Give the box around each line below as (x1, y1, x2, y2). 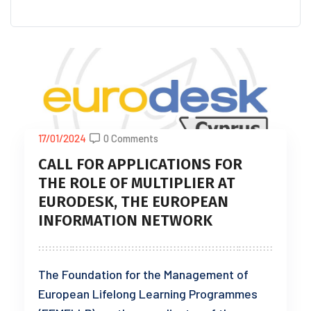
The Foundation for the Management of (38, 267, 249, 283)
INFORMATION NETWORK (38, 211, 212, 230)
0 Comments (103, 132, 158, 145)
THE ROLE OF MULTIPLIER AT (38, 174, 235, 193)
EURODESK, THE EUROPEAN (38, 192, 228, 212)
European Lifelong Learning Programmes (38, 286, 258, 302)
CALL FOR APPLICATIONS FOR (38, 155, 242, 174)
